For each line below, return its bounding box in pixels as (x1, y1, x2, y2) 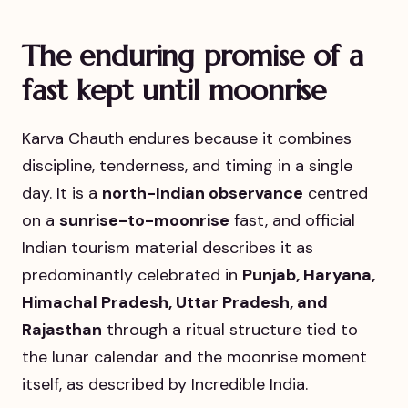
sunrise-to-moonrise (59, 209, 229, 231)
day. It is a (22, 181, 102, 204)
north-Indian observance (102, 181, 303, 204)
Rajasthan (22, 318, 102, 341)
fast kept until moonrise (22, 71, 327, 108)
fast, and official (229, 209, 355, 231)
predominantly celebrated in (22, 263, 242, 286)
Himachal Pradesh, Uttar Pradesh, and (22, 291, 328, 313)
